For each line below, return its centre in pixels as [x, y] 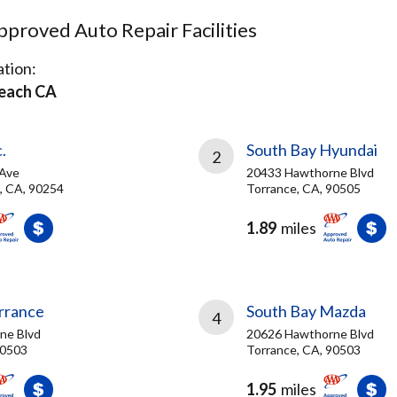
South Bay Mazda [306, 311]
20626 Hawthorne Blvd [310, 334]
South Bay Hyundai [312, 150]
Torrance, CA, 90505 [304, 188]
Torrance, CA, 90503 [304, 350]
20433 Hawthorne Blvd [310, 172]
